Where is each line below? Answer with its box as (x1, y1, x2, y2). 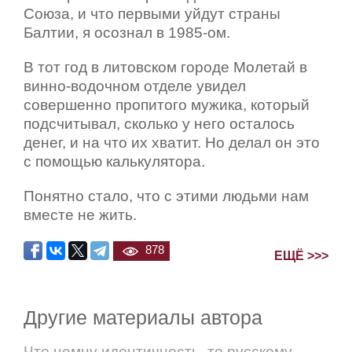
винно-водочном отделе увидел (24, 78, 246, 95)
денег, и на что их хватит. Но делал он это (24, 134, 320, 152)
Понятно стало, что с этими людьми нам (24, 188, 309, 205)
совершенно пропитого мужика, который (24, 97, 310, 114)
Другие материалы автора (24, 306, 262, 328)
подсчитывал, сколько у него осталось (24, 115, 295, 133)
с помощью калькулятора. (24, 153, 205, 170)
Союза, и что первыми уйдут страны (24, 5, 280, 23)
